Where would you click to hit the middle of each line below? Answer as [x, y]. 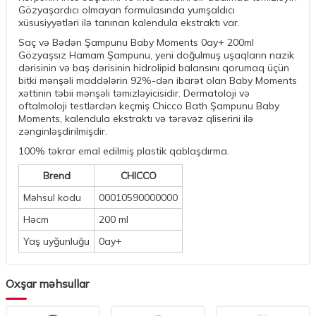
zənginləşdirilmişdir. [63, 132]
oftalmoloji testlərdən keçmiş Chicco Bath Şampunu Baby [149, 106]
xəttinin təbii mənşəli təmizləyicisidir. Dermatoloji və [134, 93]
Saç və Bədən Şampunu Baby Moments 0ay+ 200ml [136, 43]
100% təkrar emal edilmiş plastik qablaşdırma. [124, 151]
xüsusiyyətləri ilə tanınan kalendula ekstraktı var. [129, 23]
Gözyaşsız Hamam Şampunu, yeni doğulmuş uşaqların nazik [156, 55]
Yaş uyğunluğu [56, 242]
